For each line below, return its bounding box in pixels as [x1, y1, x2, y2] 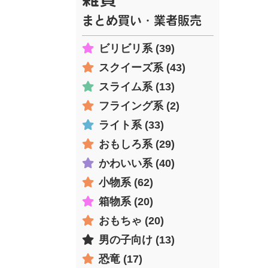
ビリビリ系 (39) [99, 42, 175, 54]
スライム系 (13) [99, 80, 175, 93]
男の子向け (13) [99, 233, 175, 246]
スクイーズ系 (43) [99, 61, 185, 74]
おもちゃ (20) [99, 214, 164, 227]
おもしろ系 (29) [99, 138, 175, 150]
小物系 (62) [99, 176, 153, 188]
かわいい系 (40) [99, 157, 175, 169]
